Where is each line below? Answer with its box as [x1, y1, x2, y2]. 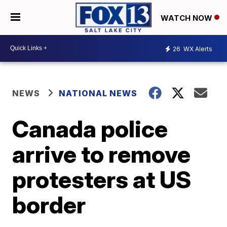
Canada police [12, 114, 168, 143]
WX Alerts [182, 45, 212, 53]
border [12, 190, 86, 219]
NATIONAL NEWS [59, 88, 138, 98]
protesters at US [12, 165, 192, 194]
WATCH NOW [161, 13, 214, 23]
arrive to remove [12, 139, 191, 168]
